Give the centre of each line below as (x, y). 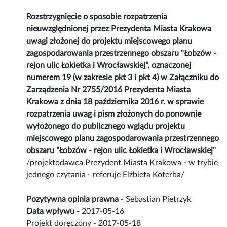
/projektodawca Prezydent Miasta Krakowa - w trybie (122, 163)
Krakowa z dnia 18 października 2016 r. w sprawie (115, 102)
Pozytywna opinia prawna (73, 199)
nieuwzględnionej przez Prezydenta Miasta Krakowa (119, 29)
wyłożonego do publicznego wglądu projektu (106, 126)
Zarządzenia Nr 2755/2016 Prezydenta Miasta (109, 90)
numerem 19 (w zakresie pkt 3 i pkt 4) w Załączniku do (123, 78)
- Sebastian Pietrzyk (155, 199)
